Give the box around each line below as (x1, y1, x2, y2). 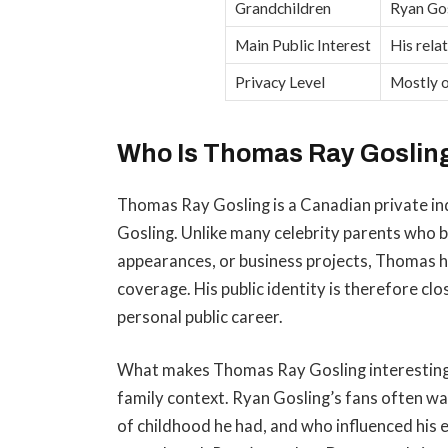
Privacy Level (235, 73, 325, 92)
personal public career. (117, 306, 284, 327)
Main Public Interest (235, 36, 371, 55)
